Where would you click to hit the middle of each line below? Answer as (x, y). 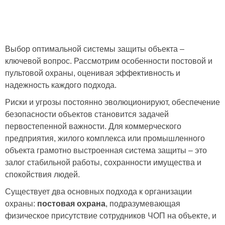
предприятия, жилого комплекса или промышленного (105, 138)
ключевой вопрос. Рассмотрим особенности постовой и (109, 61)
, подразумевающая (143, 204)
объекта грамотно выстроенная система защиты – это (106, 150)
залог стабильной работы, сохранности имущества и (103, 162)
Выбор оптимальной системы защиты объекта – (95, 49)
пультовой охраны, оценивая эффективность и (93, 73)
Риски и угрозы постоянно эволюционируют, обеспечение (113, 102)
